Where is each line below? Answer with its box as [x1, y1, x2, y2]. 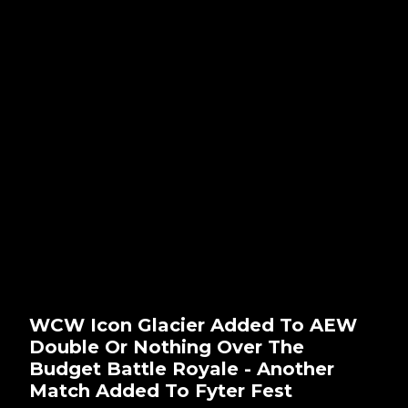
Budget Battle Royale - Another [29, 357, 334, 380]
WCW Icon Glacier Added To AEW [29, 313, 357, 336]
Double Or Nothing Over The [29, 335, 304, 358]
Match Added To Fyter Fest [29, 379, 292, 402]
